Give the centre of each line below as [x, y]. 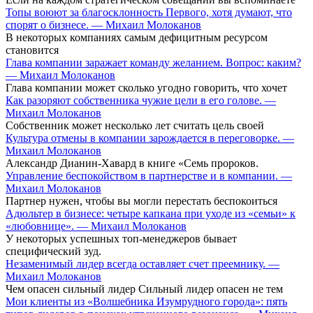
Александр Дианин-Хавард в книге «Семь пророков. [132, 163]
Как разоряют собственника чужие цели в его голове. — [141, 100]
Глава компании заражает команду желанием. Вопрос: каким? [153, 62]
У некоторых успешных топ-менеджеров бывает [121, 238]
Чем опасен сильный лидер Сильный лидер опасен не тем [144, 289]
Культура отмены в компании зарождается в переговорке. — [150, 138]
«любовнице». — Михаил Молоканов [96, 226]
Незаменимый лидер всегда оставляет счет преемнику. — [143, 263]
